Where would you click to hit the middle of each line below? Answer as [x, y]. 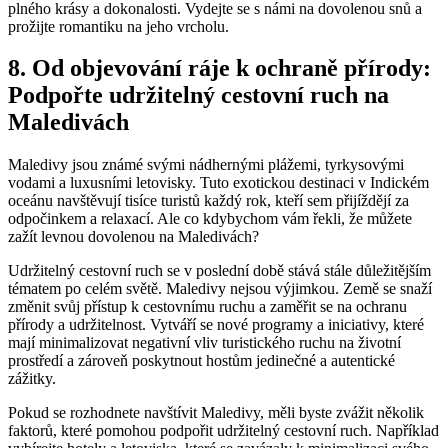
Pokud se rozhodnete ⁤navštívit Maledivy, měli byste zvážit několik [216, 413]
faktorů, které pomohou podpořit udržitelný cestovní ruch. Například [223, 431]
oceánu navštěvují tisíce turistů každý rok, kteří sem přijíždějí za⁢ [208, 201]
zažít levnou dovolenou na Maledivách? [133, 237]
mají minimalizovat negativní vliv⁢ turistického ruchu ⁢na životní [204, 343]
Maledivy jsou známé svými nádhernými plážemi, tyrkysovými [206, 165]
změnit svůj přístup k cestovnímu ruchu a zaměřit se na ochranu [207, 307]
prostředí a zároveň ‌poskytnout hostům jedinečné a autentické [201, 361]
